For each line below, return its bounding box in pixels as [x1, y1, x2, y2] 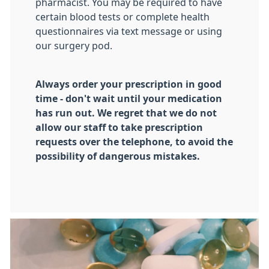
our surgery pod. [35, 41, 112, 50]
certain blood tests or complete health [35, 12, 210, 22]
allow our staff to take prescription [35, 122, 203, 132]
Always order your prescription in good [35, 79, 222, 89]
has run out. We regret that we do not [35, 108, 217, 118]
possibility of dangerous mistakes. [35, 151, 200, 161]
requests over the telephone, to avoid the [35, 137, 233, 147]
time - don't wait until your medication [35, 94, 222, 103]
